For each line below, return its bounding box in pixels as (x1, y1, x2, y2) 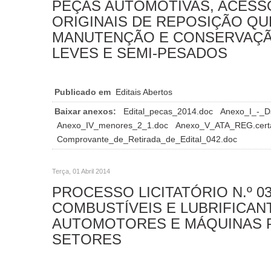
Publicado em (54, 87, 111, 97)
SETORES (52, 230, 122, 247)
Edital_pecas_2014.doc (123, 106, 215, 116)
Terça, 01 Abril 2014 (52, 167, 110, 175)
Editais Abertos (116, 87, 172, 97)
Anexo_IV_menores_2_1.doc (57, 120, 171, 130)
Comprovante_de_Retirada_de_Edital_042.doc (57, 134, 237, 144)
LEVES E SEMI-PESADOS (52, 44, 227, 61)
